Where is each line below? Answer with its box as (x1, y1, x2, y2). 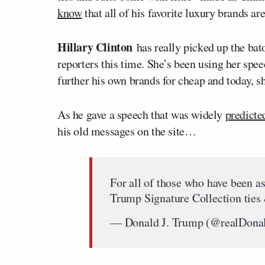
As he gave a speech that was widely (57, 106, 225, 122)
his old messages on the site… (57, 123, 196, 139)
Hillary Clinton (57, 38, 137, 56)
